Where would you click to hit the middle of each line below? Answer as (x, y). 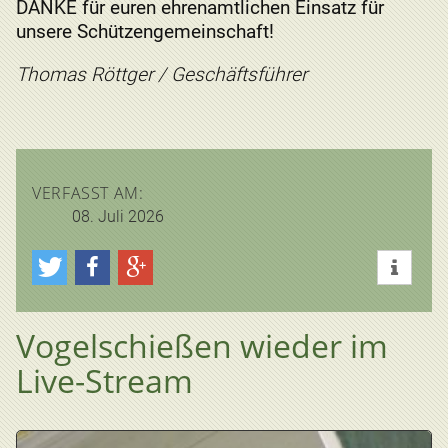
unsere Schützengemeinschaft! (145, 31)
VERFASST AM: (88, 193)
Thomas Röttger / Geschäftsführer (161, 74)
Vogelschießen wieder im (202, 346)
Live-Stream (104, 381)
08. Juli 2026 (118, 217)
